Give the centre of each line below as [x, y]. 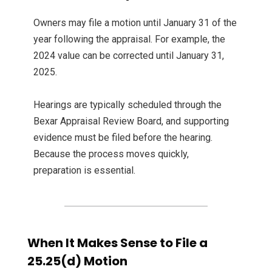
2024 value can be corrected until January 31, [129, 56]
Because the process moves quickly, [111, 154]
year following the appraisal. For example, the [129, 39]
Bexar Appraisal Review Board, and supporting [131, 121]
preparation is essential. [84, 171]
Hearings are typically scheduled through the [127, 105]
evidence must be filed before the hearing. [123, 138]
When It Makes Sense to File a [117, 243]
